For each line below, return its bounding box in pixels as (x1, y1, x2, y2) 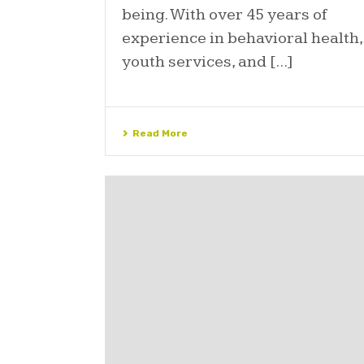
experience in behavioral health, (122, 28, 362, 49)
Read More (132, 128, 188, 140)
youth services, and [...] (122, 52, 293, 72)
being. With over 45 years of (122, 5, 327, 25)
